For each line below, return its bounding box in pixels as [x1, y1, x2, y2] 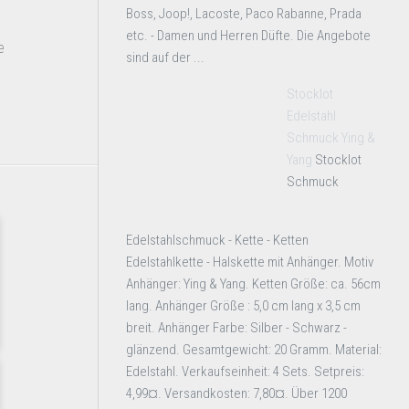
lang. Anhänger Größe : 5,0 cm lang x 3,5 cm [126, 298, 361, 314]
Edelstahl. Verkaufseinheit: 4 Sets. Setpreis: [126, 363, 364, 380]
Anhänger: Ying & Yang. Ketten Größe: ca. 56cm [126, 276, 381, 292]
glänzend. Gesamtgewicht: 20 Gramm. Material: [126, 341, 382, 358]
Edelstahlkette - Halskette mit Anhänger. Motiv [126, 254, 373, 270]
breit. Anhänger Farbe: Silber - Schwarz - [126, 320, 347, 336]
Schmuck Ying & [287, 130, 375, 146]
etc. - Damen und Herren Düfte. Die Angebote [126, 27, 371, 44]
